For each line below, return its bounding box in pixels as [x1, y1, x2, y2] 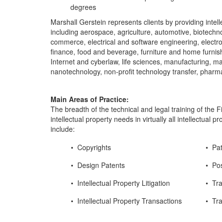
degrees [70, 2, 96, 12]
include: [51, 124, 77, 134]
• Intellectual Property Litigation [51, 178, 170, 188]
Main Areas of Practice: [51, 94, 129, 104]
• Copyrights [51, 142, 111, 152]
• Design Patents [51, 160, 125, 170]
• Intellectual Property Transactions [51, 196, 182, 206]
